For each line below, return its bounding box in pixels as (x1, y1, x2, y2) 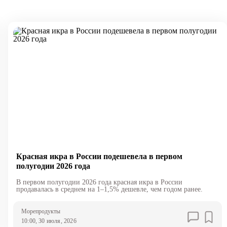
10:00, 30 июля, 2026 (21, 217, 77, 225)
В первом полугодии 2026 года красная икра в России (16, 178, 182, 186)
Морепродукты (21, 208, 60, 215)
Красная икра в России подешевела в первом (16, 152, 182, 161)
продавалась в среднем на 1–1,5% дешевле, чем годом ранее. (16, 185, 203, 194)
